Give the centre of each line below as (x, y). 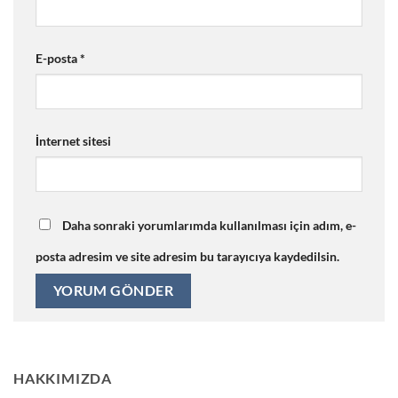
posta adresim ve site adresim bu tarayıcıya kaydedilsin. (187, 256)
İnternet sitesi (73, 140)
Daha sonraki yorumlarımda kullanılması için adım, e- (209, 225)
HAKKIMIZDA (63, 378)
